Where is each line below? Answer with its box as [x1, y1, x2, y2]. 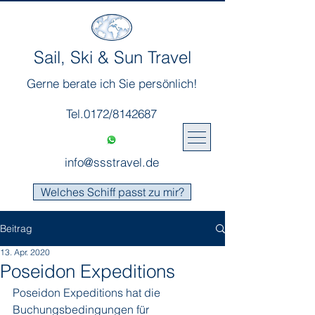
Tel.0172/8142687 [66, 106, 157, 121]
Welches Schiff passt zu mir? [40, 185, 184, 199]
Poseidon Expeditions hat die [13, 285, 163, 300]
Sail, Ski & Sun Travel [34, 47, 191, 67]
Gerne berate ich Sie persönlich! [26, 76, 198, 91]
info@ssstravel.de [65, 155, 159, 169]
